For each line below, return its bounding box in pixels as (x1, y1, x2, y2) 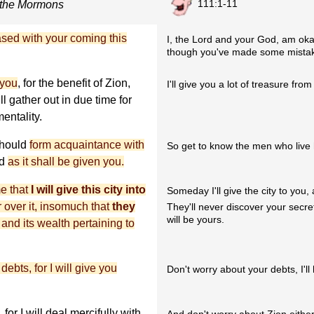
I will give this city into (31, 184, 146, 196)
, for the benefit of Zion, (18, 77, 130, 89)
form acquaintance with (29, 139, 144, 151)
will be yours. (167, 214, 225, 226)
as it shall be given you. (8, 156, 124, 168)
